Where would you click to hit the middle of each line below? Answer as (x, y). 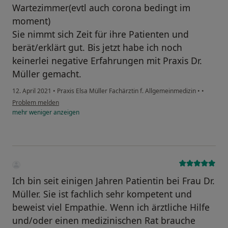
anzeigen (66, 112)
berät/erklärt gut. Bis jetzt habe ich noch (97, 48)
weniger (40, 112)
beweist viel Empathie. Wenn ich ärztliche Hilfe (111, 207)
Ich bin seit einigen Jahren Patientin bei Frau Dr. (113, 181)
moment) (31, 21)
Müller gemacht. (47, 74)
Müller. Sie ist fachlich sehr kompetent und (102, 194)
